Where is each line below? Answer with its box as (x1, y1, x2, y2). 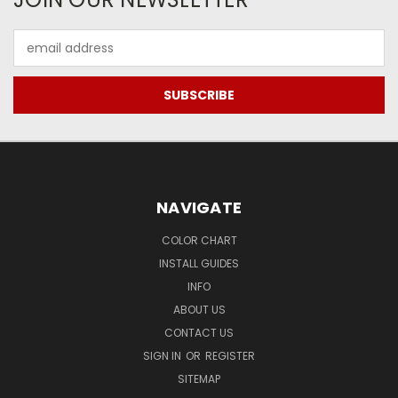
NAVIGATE (156, 195, 242, 219)
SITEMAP (178, 370, 220, 386)
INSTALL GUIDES (159, 255, 239, 271)
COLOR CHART (161, 232, 237, 248)
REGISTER (205, 347, 255, 363)
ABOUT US (172, 301, 226, 317)
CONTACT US (164, 324, 234, 340)
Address (13, 48, 62, 66)
